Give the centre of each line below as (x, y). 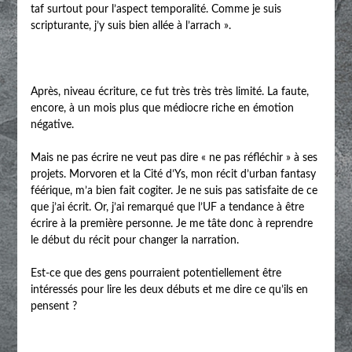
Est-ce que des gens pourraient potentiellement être (156, 273)
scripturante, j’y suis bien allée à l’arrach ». (130, 26)
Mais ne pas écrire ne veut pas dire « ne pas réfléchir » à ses (174, 158)
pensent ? (53, 306)
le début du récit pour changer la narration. (134, 240)
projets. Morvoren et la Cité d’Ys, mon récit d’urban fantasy (173, 174)
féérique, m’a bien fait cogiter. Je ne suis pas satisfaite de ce (174, 191)
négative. (52, 125)
